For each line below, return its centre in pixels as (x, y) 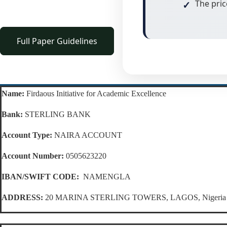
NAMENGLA (105, 177)
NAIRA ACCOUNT (87, 135)
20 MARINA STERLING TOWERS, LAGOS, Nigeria (135, 198)
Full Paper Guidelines (57, 41)
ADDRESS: (22, 198)
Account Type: (27, 135)
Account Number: (33, 156)
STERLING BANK (57, 115)
